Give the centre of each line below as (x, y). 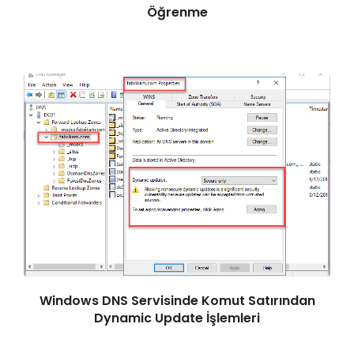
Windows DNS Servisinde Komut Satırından (177, 301)
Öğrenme (177, 13)
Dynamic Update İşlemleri (177, 318)
